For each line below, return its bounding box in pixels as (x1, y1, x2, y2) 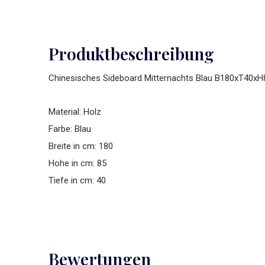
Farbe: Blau (49, 124, 91, 134)
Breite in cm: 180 (49, 141, 113, 151)
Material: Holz (49, 106, 101, 117)
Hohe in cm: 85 (49, 158, 106, 169)
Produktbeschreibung (49, 43, 214, 64)
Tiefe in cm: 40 (49, 175, 106, 186)
